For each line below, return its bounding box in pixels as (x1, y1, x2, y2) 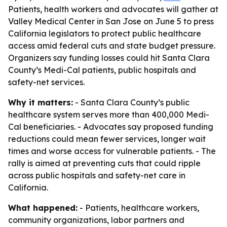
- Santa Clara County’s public (73, 97, 190, 107)
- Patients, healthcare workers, (78, 203, 199, 213)
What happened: (8, 203, 78, 213)
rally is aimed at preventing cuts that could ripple (8, 158, 201, 168)
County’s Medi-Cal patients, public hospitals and (8, 65, 196, 75)
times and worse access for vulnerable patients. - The (8, 146, 216, 156)
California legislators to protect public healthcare (8, 28, 201, 39)
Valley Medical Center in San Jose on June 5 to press (8, 16, 214, 26)
